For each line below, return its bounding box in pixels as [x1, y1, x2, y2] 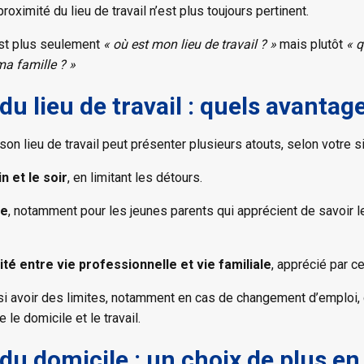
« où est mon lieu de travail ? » [103, 36, 276, 52]
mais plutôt [276, 36, 346, 52]
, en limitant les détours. [67, 169, 202, 185]
